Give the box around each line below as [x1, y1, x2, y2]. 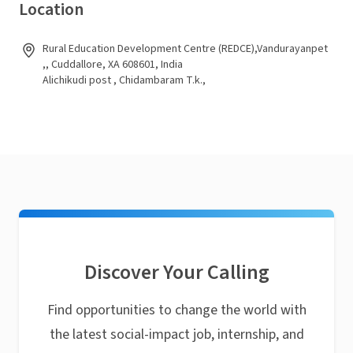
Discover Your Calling [84, 258, 269, 287]
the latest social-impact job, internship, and [49, 325, 304, 344]
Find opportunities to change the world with [46, 300, 307, 320]
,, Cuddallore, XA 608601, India [43, 57, 183, 72]
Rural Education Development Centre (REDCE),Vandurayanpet [43, 41, 328, 57]
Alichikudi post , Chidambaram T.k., [43, 72, 206, 88]
